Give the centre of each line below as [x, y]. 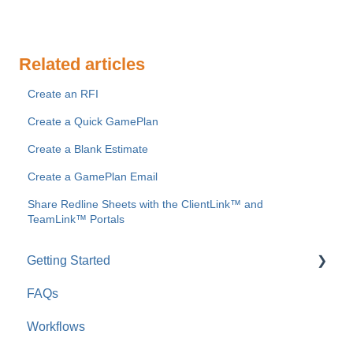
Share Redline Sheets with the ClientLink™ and [146, 204]
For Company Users [100, 294]
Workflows [56, 327]
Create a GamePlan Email [93, 177]
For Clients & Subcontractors [124, 327]
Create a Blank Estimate [88, 149]
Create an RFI [63, 94]
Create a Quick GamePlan [93, 122]
